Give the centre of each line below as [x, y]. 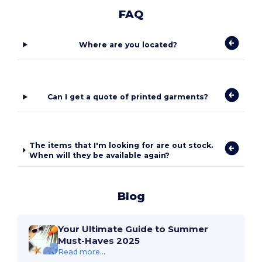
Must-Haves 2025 [99, 240]
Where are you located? [128, 44]
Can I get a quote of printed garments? [128, 97]
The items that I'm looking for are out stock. [121, 145]
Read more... [82, 251]
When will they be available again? [100, 155]
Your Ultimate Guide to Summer [133, 229]
